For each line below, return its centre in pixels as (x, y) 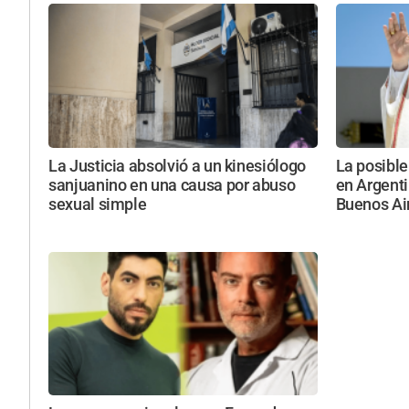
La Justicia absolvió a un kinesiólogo (177, 166)
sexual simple (98, 204)
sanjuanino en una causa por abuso (172, 185)
